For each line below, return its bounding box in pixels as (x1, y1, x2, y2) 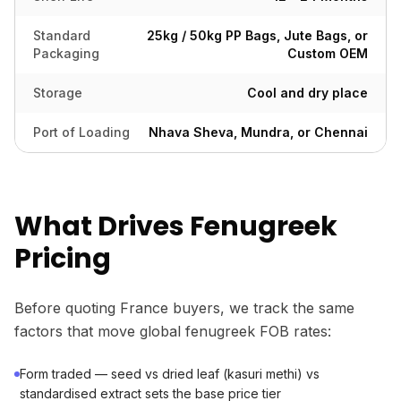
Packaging (33, 46, 99, 61)
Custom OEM (287, 46, 368, 61)
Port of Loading (33, 124, 130, 140)
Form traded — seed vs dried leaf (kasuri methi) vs (20, 366, 320, 381)
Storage (33, 85, 82, 100)
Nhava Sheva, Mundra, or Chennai (149, 124, 368, 140)
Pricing (14, 240, 111, 277)
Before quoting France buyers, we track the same (14, 299, 354, 317)
